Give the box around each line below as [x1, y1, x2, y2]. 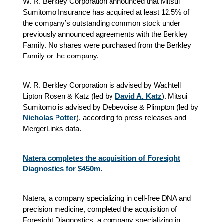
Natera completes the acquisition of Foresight [23, 153, 180, 162]
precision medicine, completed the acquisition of [23, 204, 177, 213]
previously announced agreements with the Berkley [23, 29, 188, 38]
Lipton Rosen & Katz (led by [23, 91, 115, 100]
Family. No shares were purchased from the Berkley [23, 40, 191, 49]
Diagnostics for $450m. [23, 164, 102, 173]
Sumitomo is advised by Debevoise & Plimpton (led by [23, 102, 198, 111]
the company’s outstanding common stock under [23, 18, 180, 27]
